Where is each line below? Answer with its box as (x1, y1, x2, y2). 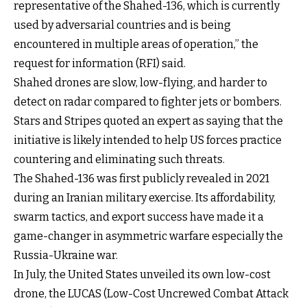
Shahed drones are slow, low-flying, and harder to (14, 75, 267, 89)
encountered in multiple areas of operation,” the (14, 37, 258, 51)
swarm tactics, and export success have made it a (14, 210, 264, 223)
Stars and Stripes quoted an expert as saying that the (14, 114, 283, 127)
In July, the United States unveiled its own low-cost (14, 267, 271, 281)
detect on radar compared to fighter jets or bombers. (14, 95, 282, 108)
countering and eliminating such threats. (14, 152, 225, 166)
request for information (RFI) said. (14, 56, 186, 70)
